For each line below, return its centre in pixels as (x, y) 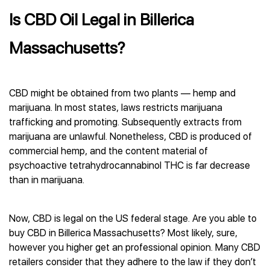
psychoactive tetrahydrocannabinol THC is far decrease (130, 165)
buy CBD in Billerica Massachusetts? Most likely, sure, (123, 233)
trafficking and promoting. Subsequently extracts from (125, 122)
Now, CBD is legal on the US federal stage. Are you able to (133, 218)
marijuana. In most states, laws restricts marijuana (116, 108)
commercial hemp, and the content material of (108, 151)
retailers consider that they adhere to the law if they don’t (133, 262)
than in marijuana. (47, 180)
